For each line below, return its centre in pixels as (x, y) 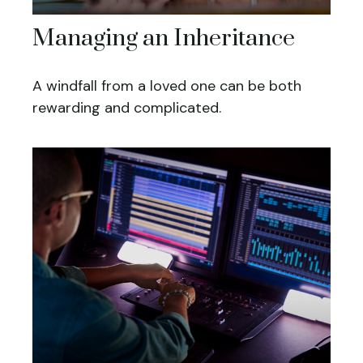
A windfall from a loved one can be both (167, 86)
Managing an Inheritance (164, 39)
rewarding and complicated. (127, 108)
